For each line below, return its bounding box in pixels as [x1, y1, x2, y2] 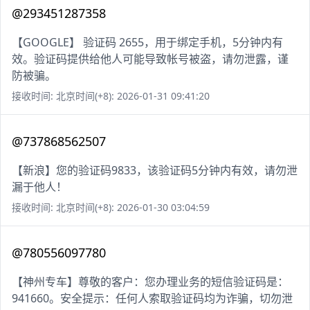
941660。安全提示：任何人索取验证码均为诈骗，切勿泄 [12, 291, 293, 307]
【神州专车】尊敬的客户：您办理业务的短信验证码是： [12, 274, 289, 290]
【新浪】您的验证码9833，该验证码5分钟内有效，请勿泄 [12, 163, 298, 179]
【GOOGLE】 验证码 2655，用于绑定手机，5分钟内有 [12, 35, 283, 51]
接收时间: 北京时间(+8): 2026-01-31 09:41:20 [12, 89, 210, 103]
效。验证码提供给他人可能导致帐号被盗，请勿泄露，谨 [12, 51, 289, 67]
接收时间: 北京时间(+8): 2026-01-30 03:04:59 [12, 201, 210, 215]
